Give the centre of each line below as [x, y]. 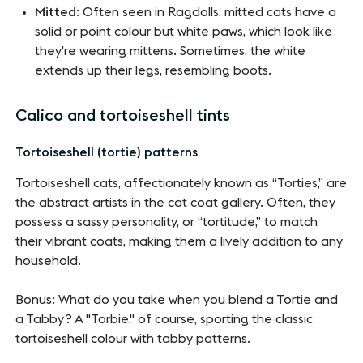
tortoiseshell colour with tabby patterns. [133, 339]
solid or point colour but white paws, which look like [184, 32]
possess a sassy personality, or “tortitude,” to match [167, 222]
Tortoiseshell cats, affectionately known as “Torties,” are [181, 184]
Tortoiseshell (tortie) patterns [107, 153]
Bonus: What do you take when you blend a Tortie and [177, 300]
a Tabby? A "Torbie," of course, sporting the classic [164, 320]
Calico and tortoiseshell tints [123, 116]
